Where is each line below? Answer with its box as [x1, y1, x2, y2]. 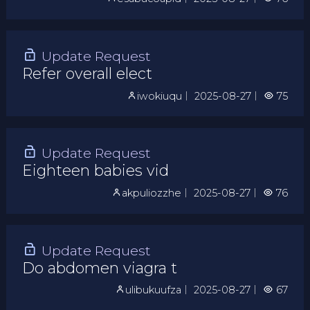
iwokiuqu [137, 89, 183, 102]
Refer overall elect [21, 64, 152, 83]
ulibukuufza [125, 284, 182, 297]
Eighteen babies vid [21, 161, 169, 180]
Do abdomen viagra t [21, 258, 177, 277]
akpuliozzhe [122, 186, 182, 199]
